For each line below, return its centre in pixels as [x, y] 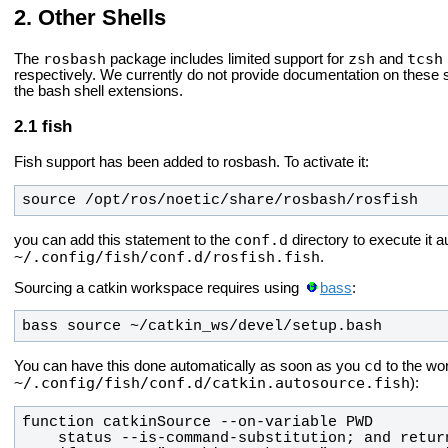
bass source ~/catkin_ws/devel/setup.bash [201, 326]
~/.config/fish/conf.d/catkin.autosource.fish [212, 383]
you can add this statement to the [124, 240]
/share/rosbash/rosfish [318, 200]
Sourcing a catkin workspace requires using [158, 287]
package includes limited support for [227, 58]
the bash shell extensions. [98, 90]
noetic [192, 200]
